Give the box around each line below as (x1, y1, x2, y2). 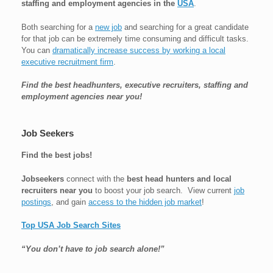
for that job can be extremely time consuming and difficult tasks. (21, 34, 251, 43)
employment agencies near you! (21, 92, 142, 102)
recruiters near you (21, 185, 93, 195)
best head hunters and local (127, 174, 232, 183)
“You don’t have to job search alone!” (21, 244, 165, 253)
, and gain (51, 197, 88, 207)
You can (21, 45, 52, 55)
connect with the (64, 174, 127, 183)
